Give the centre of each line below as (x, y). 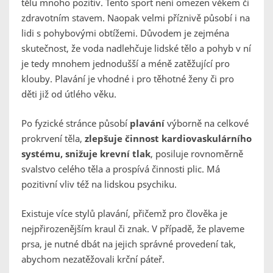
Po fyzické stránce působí (76, 123)
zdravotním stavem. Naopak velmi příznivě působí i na (136, 18)
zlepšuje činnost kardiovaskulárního (168, 139)
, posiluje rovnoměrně (197, 154)
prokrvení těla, (53, 139)
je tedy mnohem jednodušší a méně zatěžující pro (126, 64)
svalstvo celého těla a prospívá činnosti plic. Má (121, 169)
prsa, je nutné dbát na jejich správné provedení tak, (129, 244)
